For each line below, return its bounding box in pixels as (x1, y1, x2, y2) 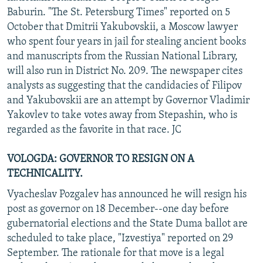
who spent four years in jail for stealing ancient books (7, 36, 246, 48)
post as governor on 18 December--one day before (7, 203, 229, 215)
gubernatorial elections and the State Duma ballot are (7, 218, 248, 230)
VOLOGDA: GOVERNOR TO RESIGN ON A (7, 153, 194, 165)
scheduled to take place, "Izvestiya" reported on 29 (7, 232, 233, 244)
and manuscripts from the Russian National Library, (7, 50, 238, 62)
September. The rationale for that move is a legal (7, 247, 224, 259)
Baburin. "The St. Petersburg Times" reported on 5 (7, 6, 230, 18)
